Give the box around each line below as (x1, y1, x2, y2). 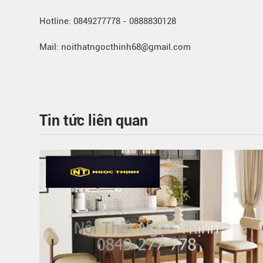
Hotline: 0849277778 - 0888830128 (39, 16, 176, 26)
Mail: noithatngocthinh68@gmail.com (39, 42, 191, 52)
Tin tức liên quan (39, 112, 148, 129)
